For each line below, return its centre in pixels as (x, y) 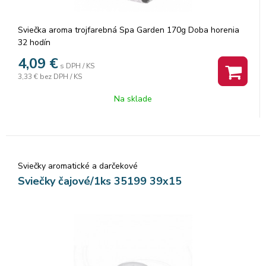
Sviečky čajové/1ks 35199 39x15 (100, 181)
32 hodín (34, 42)
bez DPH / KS (61, 76)
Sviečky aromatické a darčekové (78, 166)
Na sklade (133, 99)
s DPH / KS (77, 66)
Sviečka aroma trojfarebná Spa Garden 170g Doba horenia (129, 30)
